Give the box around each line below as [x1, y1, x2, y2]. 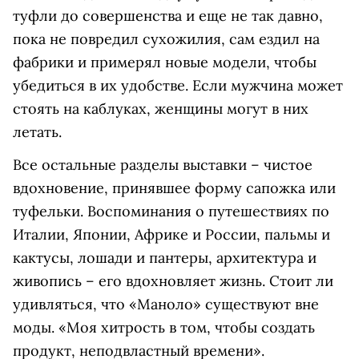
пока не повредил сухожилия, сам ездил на [13, 30, 320, 49]
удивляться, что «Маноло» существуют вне [13, 295, 319, 314]
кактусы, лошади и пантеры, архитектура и [13, 248, 317, 268]
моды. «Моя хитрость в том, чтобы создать [13, 318, 315, 337]
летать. [13, 123, 62, 142]
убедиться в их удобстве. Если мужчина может [13, 76, 343, 95]
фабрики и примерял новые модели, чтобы [13, 53, 317, 72]
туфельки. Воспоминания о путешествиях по [13, 202, 329, 221]
